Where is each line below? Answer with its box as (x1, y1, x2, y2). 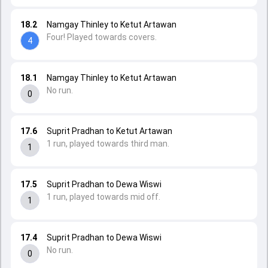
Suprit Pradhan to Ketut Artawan (47, 126, 172, 136)
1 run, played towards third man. (47, 139, 169, 148)
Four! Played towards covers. (47, 32, 157, 42)
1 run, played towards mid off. (47, 192, 160, 202)
